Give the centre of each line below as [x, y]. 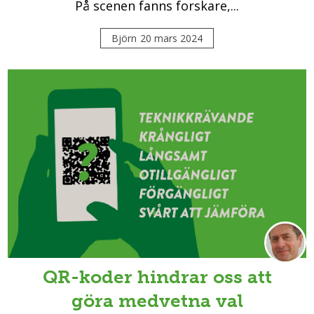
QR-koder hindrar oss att [157, 277]
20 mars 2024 [171, 39]
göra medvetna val [157, 300]
